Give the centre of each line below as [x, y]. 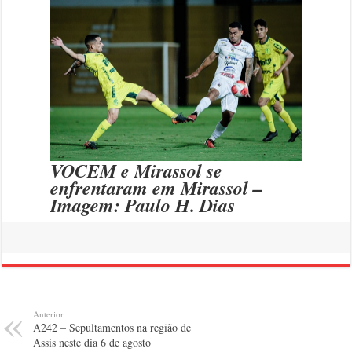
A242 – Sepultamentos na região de [112, 327]
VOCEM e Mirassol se [136, 170]
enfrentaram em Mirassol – [156, 187]
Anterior [49, 313]
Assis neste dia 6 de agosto [92, 342]
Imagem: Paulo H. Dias [142, 205]
